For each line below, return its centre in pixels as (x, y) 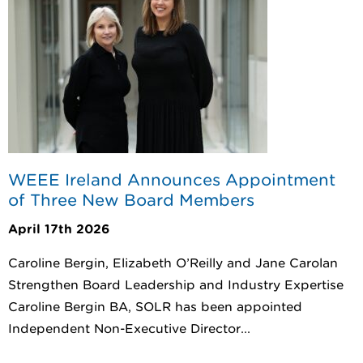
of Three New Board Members (131, 201)
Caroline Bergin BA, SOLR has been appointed (155, 307)
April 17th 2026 (59, 229)
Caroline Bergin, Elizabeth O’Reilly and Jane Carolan (173, 263)
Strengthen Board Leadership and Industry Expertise (180, 285)
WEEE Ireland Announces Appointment (172, 180)
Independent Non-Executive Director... (129, 329)
